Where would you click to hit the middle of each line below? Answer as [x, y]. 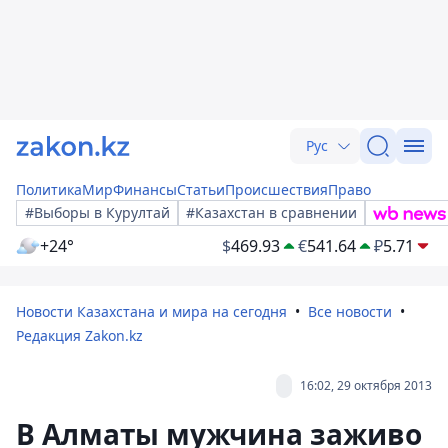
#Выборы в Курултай [97, 212]
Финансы [145, 189]
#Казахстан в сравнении [271, 212]
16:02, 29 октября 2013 [366, 385]
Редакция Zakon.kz [79, 335]
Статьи [201, 189]
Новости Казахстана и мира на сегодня [151, 311]
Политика [49, 189]
